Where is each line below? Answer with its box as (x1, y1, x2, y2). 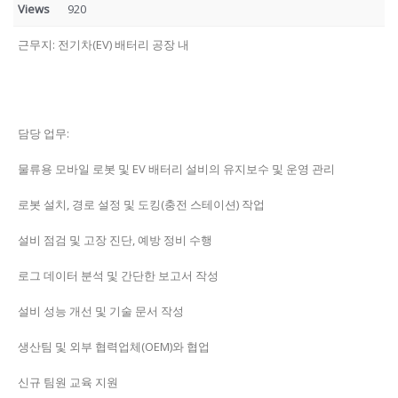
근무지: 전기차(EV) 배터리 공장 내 (18, 36, 189, 52)
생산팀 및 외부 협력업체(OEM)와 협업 (18, 338, 210, 354)
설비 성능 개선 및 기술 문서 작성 (18, 303, 184, 319)
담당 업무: (18, 125, 69, 141)
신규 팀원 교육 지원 (18, 374, 118, 390)
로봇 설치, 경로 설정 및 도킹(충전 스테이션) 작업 (18, 196, 265, 212)
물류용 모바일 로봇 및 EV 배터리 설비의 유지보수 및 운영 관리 (18, 161, 335, 177)
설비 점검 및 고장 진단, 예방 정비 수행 (18, 232, 212, 248)
